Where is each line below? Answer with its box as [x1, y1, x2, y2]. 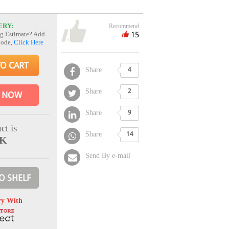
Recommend [109, 22, 139, 30]
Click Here [14, 38, 43, 47]
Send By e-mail [85, 151, 130, 159]
